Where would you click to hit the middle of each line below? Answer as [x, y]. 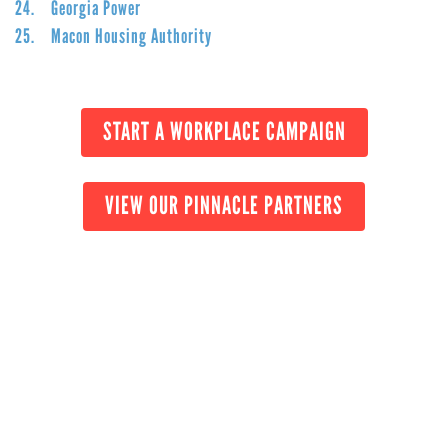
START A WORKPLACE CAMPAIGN [224, 130]
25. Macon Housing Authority [113, 35]
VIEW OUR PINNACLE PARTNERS [224, 204]
